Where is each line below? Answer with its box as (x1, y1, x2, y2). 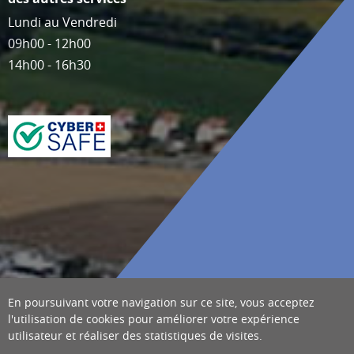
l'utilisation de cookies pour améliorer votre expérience (8, 311, 299, 326)
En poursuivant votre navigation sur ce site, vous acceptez (8, 295, 314, 310)
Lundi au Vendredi (8, 13, 117, 31)
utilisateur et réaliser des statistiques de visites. (8, 328, 262, 343)
